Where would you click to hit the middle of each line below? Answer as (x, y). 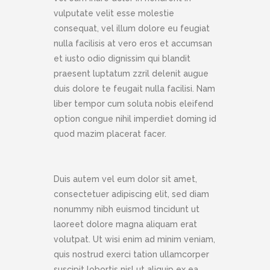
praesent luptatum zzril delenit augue (131, 74)
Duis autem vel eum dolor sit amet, (125, 179)
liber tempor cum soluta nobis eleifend (133, 104)
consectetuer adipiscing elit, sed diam (131, 194)
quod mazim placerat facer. (110, 134)
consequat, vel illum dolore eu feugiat (132, 29)
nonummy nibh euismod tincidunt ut (127, 209)
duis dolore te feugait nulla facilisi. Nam (134, 89)
